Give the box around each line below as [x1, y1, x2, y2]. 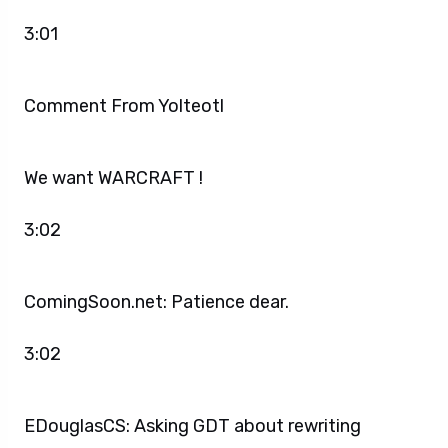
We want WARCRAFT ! [24, 166, 203, 189]
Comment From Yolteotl [24, 94, 228, 117]
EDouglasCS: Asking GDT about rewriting [24, 414, 361, 437]
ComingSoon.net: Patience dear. [24, 290, 289, 313]
